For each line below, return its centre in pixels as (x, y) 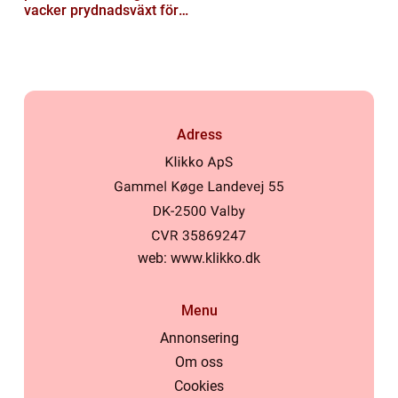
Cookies (199, 386)
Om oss (199, 362)
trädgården (60, 28)
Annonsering (199, 338)
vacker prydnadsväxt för (101, 11)
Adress (199, 134)
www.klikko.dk (215, 258)
